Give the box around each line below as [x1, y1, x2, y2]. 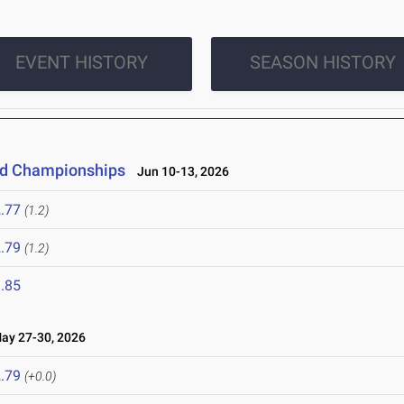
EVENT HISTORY [14, 51, 148, 74]
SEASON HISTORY [249, 51, 396, 74]
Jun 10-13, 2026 [129, 164, 230, 179]
